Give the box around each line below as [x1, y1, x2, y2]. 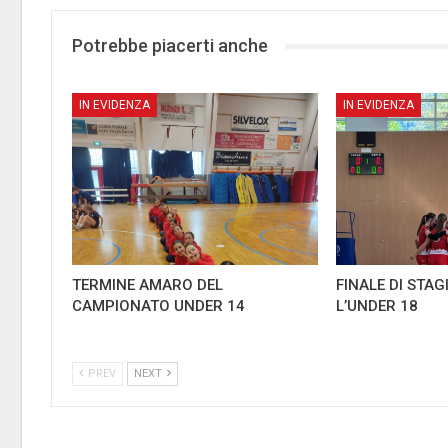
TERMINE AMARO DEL [72, 276, 223, 295]
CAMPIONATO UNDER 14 [72, 297, 245, 316]
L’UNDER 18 [336, 297, 419, 316]
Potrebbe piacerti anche [72, 35, 268, 57]
